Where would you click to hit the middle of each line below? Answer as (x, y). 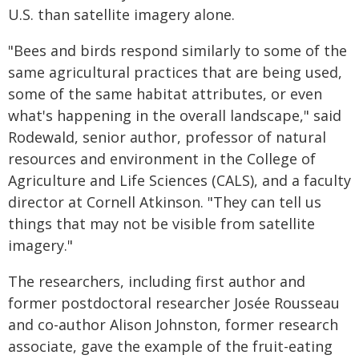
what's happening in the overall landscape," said (175, 115)
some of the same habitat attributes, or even (165, 93)
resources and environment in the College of (162, 158)
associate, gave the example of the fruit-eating (170, 346)
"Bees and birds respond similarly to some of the (177, 50)
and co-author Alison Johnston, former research (173, 324)
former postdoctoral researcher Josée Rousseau (174, 303)
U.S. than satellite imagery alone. (121, 14)
